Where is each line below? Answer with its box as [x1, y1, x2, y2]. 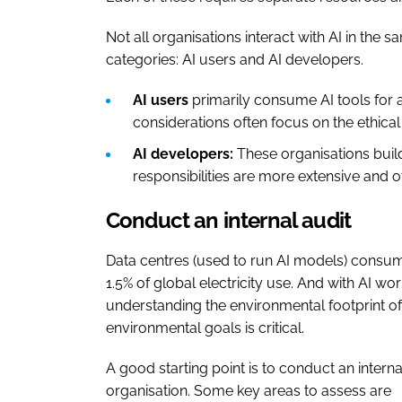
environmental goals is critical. [106, 319, 308, 336]
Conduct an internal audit [106, 206, 356, 233]
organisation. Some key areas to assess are [106, 381, 391, 399]
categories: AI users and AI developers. [106, 50, 363, 68]
